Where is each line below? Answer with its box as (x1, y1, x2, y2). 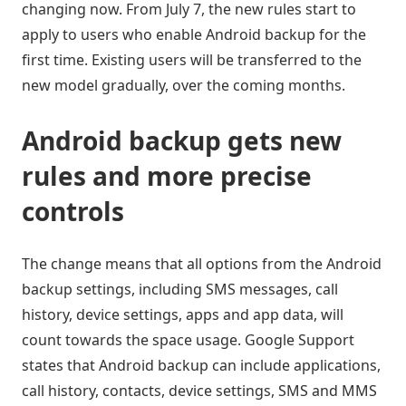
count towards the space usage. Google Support (22, 329, 354, 350)
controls (22, 193, 124, 228)
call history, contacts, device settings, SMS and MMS (22, 380, 377, 401)
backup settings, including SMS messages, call (22, 278, 338, 299)
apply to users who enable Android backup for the (22, 24, 366, 44)
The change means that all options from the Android (22, 253, 382, 274)
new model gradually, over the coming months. (22, 74, 345, 95)
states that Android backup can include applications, (22, 354, 381, 375)
